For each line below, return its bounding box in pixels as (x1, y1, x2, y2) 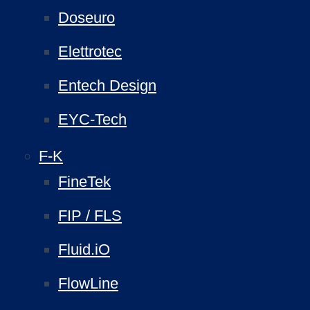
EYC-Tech (58, 111, 127, 128)
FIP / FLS (58, 207, 122, 224)
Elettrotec (58, 43, 122, 60)
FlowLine (58, 275, 118, 292)
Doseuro (58, 9, 115, 26)
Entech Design (58, 77, 156, 94)
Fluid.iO (58, 241, 110, 258)
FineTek (58, 173, 111, 190)
